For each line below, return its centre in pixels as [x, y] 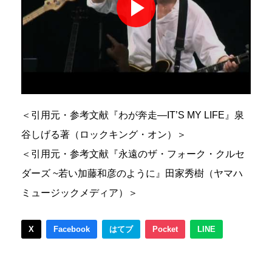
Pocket [165, 229]
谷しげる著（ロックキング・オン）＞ [104, 134]
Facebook [72, 229]
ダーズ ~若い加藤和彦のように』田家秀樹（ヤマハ [132, 173]
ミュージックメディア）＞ [80, 192]
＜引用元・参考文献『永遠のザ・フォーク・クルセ [133, 154]
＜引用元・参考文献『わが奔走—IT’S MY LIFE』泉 [133, 115]
